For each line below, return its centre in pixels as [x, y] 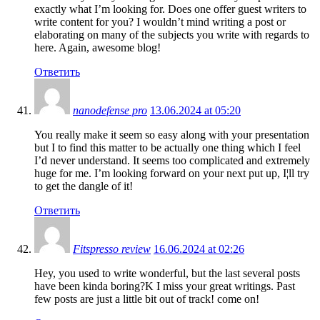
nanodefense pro [110, 110]
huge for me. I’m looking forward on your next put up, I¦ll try [172, 173]
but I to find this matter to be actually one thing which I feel [167, 147]
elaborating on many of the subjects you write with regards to [172, 34]
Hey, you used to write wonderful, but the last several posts [167, 273]
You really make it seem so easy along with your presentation [172, 134]
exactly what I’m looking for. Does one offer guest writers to [170, 9]
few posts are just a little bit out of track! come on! [147, 299]
